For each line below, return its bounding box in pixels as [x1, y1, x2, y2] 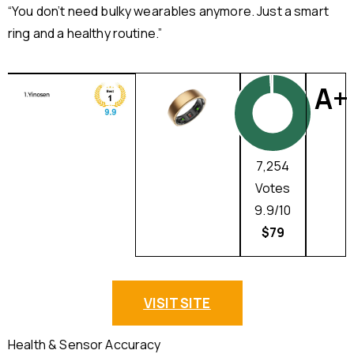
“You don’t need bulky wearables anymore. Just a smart [8, 2, 329, 21]
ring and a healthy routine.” [8, 24, 163, 43]
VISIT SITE [143, 294, 211, 313]
